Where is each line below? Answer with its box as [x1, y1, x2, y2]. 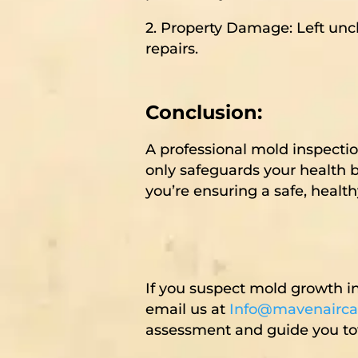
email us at [145, 300, 229, 319]
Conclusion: [145, 101, 262, 125]
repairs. [145, 40, 198, 58]
